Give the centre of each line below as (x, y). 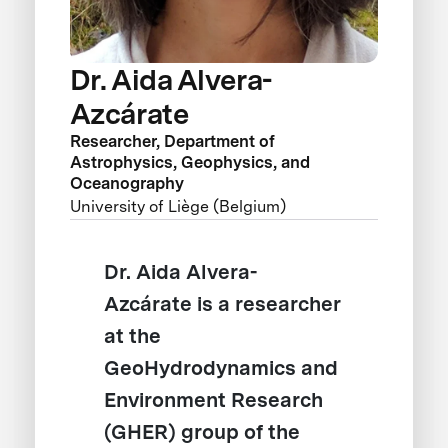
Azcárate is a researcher (223, 304)
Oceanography (126, 182)
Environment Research (214, 400)
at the (133, 336)
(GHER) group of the (202, 432)
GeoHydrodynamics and (221, 368)
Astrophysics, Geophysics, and (189, 161)
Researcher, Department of (172, 140)
